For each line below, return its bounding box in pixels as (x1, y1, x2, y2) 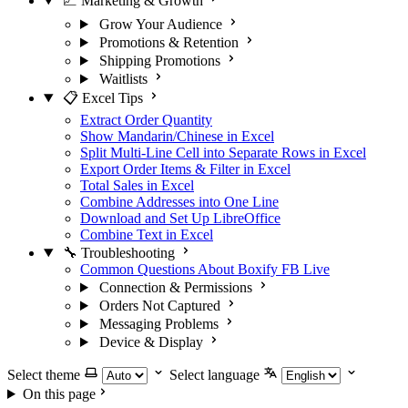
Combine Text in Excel (80, 227, 213, 242)
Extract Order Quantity (80, 112, 212, 127)
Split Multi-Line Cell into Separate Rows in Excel (80, 145, 366, 160)
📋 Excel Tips (62, 90, 143, 106)
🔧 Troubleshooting (62, 245, 175, 260)
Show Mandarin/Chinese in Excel (80, 128, 274, 144)
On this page (22, 386, 96, 402)
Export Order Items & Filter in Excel (80, 161, 291, 177)
